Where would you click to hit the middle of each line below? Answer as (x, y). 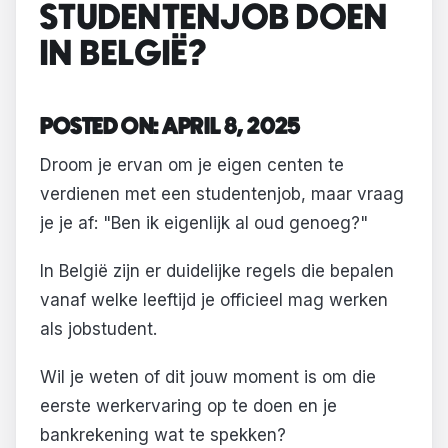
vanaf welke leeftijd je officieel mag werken (214, 299)
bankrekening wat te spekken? (163, 434)
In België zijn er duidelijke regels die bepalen (217, 270)
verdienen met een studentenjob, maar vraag (222, 194)
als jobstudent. (98, 328)
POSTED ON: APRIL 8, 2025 (170, 127)
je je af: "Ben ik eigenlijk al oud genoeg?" (204, 223)
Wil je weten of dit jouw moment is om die (208, 376)
